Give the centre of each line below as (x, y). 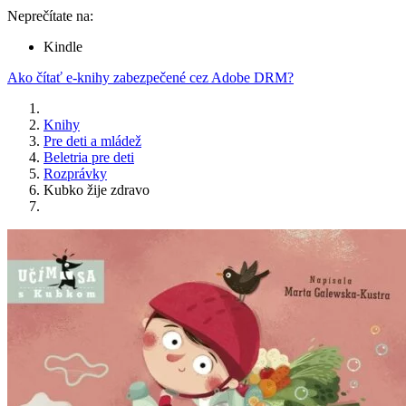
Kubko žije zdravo (97, 190)
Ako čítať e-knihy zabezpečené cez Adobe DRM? (150, 78)
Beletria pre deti (89, 158)
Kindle (63, 47)
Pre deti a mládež (92, 141)
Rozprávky (75, 174)
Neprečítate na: (50, 16)
